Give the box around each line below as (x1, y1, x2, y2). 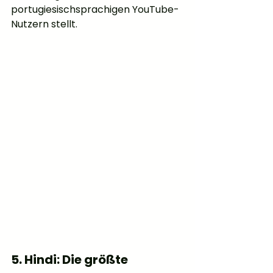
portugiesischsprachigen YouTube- (11, 2, 179, 17)
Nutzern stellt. (11, 17, 77, 32)
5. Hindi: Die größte (11, 251, 130, 269)
